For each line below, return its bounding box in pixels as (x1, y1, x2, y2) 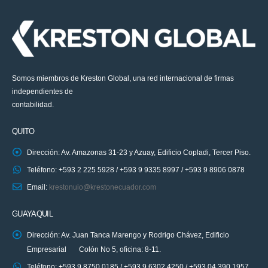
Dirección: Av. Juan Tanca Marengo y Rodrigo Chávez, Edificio (27, 231, 229, 239)
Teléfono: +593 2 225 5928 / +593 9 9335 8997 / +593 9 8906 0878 (27, 165, 245, 173)
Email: (27, 182, 49, 191)
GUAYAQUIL (12, 209, 53, 219)
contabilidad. (12, 100, 54, 108)
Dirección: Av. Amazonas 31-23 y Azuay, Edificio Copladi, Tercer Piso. (27, 148, 251, 156)
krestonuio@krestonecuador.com (49, 182, 156, 191)
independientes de (12, 87, 73, 95)
